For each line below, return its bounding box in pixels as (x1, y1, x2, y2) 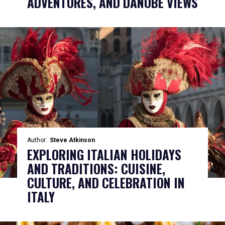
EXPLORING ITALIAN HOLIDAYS (27, 145, 181, 164)
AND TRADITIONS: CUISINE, (27, 159, 165, 178)
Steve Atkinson (49, 137, 95, 144)
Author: (27, 137, 47, 144)
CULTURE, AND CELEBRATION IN (27, 173, 185, 192)
